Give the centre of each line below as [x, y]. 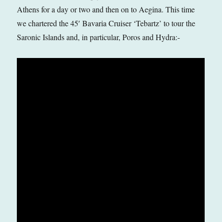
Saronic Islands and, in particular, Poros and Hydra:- [99, 37]
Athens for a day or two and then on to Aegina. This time [106, 9]
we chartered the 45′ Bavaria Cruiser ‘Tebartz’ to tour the [106, 23]
